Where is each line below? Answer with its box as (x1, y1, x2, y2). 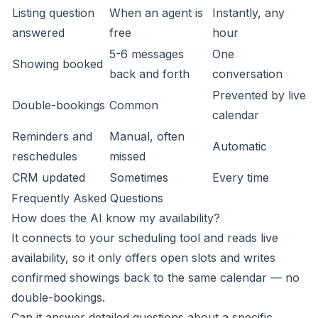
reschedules (12, 149, 77, 163)
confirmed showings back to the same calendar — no (11, 270, 300, 285)
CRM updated (12, 170, 85, 185)
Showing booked (12, 57, 103, 71)
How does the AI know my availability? (11, 211, 220, 225)
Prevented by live (212, 88, 306, 102)
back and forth (109, 67, 190, 81)
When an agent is (109, 6, 203, 20)
